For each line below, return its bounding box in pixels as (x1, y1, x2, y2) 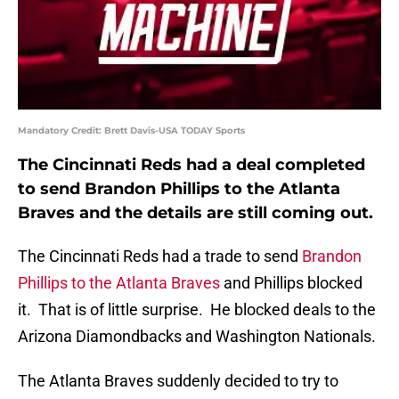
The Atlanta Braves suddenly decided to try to (18, 371, 338, 391)
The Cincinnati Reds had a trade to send (18, 247, 302, 266)
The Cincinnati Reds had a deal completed (18, 155, 365, 175)
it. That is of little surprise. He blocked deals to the (18, 300, 376, 320)
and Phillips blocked (220, 273, 362, 293)
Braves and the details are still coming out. (18, 203, 373, 224)
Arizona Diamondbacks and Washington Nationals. (18, 327, 376, 346)
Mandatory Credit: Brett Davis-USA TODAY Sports (18, 125, 245, 137)
